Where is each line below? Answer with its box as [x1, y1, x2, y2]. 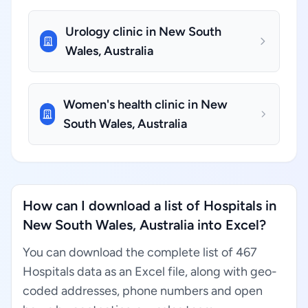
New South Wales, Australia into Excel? [23, 217, 266, 233]
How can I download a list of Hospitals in [23, 197, 276, 214]
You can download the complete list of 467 [23, 245, 257, 260]
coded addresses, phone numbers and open [23, 283, 263, 298]
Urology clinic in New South [65, 24, 221, 39]
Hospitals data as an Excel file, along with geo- [23, 264, 277, 279]
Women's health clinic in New [63, 97, 228, 112]
